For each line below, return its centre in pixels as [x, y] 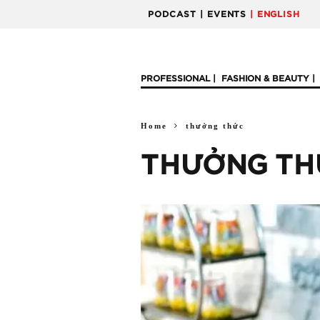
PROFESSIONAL [175, 79]
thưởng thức [215, 126]
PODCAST [172, 14]
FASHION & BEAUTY [265, 79]
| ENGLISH [275, 14]
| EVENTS [223, 14]
